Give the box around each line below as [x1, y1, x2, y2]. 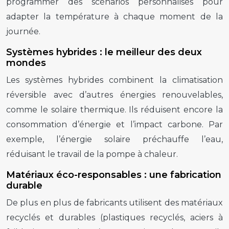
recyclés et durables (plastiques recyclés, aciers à [6, 212, 223, 222]
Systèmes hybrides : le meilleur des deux [6, 46, 202, 58]
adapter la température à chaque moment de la [6, 11, 223, 21]
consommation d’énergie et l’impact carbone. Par [6, 119, 223, 129]
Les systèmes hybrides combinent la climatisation [6, 75, 223, 85]
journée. [6, 26, 40, 36]
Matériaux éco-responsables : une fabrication [6, 169, 221, 180]
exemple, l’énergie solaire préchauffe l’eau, [6, 134, 223, 144]
